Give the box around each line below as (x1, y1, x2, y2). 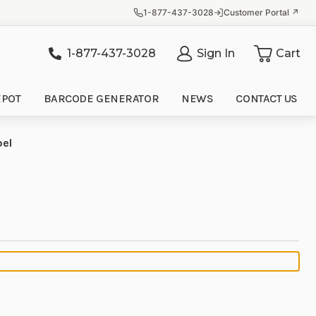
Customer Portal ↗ (224, 7, 299, 18)
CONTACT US (236, 92, 298, 105)
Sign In (197, 46, 235, 60)
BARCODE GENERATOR (43, 92, 159, 105)
